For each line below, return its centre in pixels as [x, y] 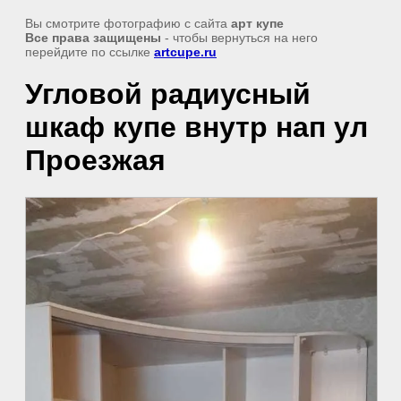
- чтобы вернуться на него [239, 38]
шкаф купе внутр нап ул [196, 128]
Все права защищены [93, 38]
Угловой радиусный [168, 94]
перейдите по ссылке [90, 52]
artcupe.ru [185, 52]
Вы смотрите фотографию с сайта [128, 23]
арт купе [257, 23]
